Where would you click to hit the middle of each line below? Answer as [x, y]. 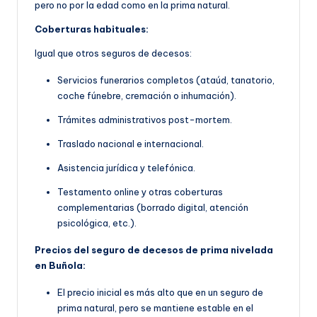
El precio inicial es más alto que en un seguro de [160, 292]
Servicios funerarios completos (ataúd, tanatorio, [166, 80]
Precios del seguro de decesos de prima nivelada [154, 250]
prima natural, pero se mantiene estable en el [155, 308]
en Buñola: [60, 265]
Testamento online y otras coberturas [140, 192]
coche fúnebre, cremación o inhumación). [147, 96]
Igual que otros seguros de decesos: [113, 53]
